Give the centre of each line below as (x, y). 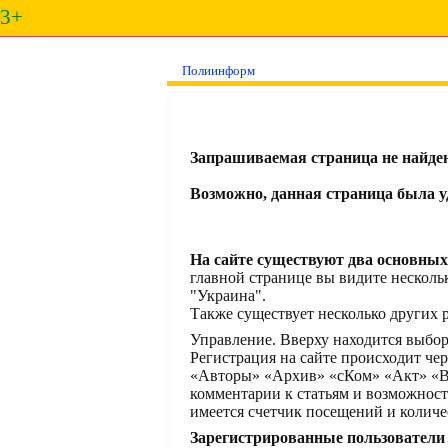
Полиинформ (218, 70)
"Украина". (228, 295)
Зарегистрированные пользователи (317, 437)
